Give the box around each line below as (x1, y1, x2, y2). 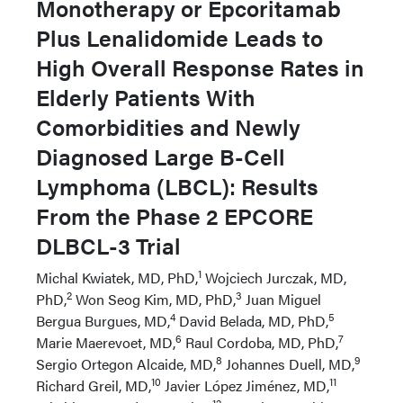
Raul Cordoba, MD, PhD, (182, 332, 338, 353)
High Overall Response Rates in (36, 51, 364, 83)
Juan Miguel (242, 289, 321, 309)
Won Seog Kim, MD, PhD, (72, 289, 236, 309)
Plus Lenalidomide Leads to (36, 22, 323, 53)
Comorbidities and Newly (36, 111, 300, 142)
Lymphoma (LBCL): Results (36, 170, 318, 201)
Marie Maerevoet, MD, (36, 332, 175, 353)
